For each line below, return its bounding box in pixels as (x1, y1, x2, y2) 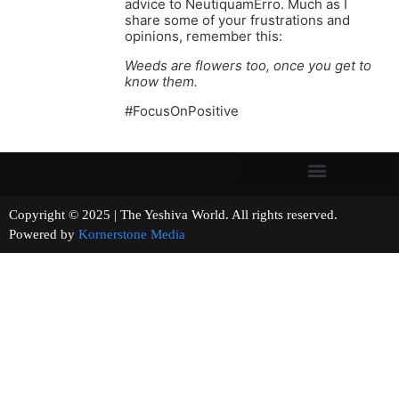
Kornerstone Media (78, 227, 185, 242)
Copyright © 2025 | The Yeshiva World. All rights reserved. (9, 208, 387, 223)
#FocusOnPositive (125, 102, 239, 120)
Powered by (9, 227, 78, 242)
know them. (125, 73, 198, 91)
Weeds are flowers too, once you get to (125, 57, 371, 75)
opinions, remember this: (125, 28, 282, 45)
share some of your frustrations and (125, 12, 350, 29)
